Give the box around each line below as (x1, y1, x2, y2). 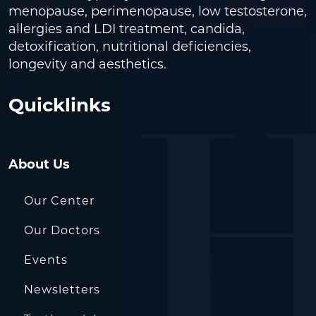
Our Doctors (24, 223, 100, 237)
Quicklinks (8, 93, 111, 116)
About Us (8, 156, 70, 172)
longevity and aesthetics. (8, 56, 166, 72)
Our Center (24, 193, 95, 207)
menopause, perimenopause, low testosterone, (8, 3, 307, 19)
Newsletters (24, 282, 100, 296)
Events (24, 253, 68, 267)
